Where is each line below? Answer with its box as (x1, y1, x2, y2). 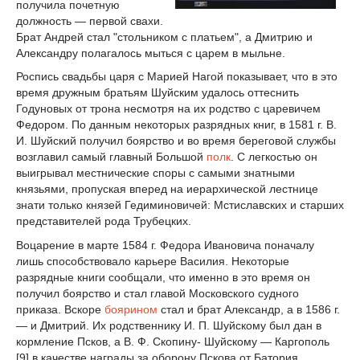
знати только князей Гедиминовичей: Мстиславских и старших (16, 198, 344, 212)
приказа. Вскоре (16, 303, 104, 317)
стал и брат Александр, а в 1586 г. (157, 303, 340, 317)
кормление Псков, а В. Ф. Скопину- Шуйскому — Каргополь (16, 335, 329, 349)
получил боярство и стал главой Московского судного (16, 287, 299, 301)
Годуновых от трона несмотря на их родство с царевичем (16, 102, 321, 116)
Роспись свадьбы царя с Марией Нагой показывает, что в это (16, 70, 337, 84)
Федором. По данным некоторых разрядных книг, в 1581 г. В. (16, 118, 337, 132)
